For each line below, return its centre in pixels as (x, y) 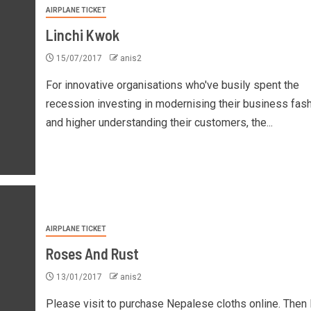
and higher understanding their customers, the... (159, 122)
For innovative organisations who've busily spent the (172, 85)
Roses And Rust (92, 253)
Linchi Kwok (82, 34)
